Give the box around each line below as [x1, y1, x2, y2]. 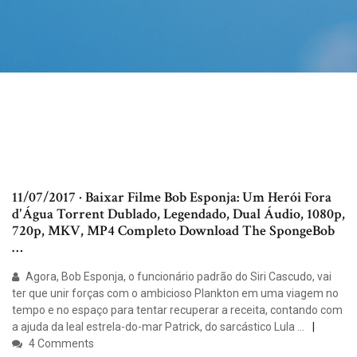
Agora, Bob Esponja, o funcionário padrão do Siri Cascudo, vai [23, 270, 331, 284]
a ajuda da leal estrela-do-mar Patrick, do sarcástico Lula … [12, 320, 304, 334]
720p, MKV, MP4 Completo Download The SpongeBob [12, 222, 335, 241]
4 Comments [26, 337, 94, 351]
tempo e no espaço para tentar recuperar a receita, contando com [12, 304, 343, 317]
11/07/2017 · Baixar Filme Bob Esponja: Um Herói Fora [12, 188, 331, 207]
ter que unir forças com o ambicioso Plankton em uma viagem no [12, 287, 339, 300]
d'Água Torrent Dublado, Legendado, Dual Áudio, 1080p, [12, 205, 345, 224]
